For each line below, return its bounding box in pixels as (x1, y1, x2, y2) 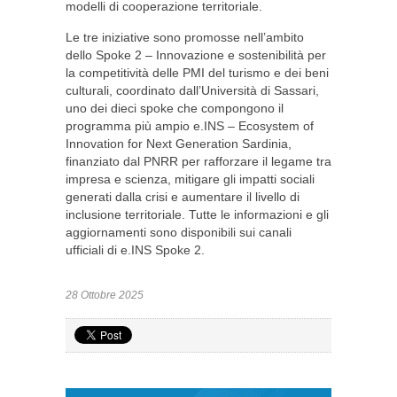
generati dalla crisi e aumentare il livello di (66, 190, 300, 204)
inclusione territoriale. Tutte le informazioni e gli (66, 207, 329, 222)
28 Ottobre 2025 (66, 289, 144, 301)
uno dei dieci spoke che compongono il (66, 101, 284, 115)
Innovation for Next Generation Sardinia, (66, 136, 292, 151)
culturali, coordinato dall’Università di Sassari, (66, 83, 319, 97)
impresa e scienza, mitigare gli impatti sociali (66, 172, 315, 186)
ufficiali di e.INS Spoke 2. (66, 243, 205, 257)
